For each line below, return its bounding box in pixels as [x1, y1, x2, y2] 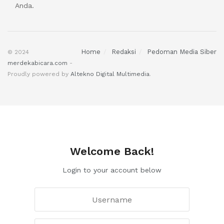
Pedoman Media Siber [147, 47, 216, 55]
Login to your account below [62, 165, 161, 174]
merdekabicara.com [7, 59, 67, 66]
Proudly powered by [7, 70, 70, 77]
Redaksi [111, 47, 136, 55]
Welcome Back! [70, 144, 154, 157]
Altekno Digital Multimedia [70, 70, 149, 77]
